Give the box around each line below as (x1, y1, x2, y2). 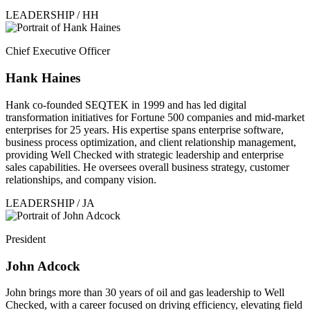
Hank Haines (6, 71, 80, 86)
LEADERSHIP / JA (6, 197, 95, 209)
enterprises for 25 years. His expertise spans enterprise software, (6, 123, 284, 136)
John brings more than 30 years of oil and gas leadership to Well (6, 286, 284, 299)
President (6, 232, 46, 245)
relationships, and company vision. (6, 173, 156, 185)
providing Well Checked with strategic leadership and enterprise (6, 148, 284, 161)
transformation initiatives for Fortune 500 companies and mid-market (6, 111, 304, 123)
